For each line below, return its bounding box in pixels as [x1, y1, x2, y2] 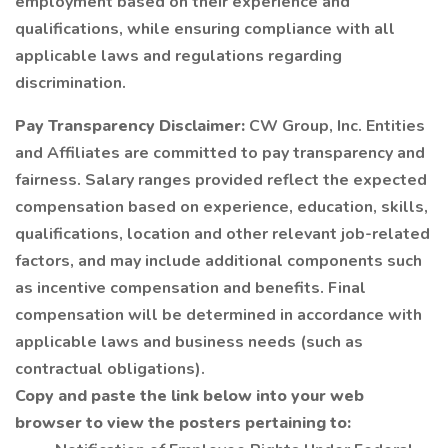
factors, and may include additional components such [15, 250, 422, 272]
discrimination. [15, 72, 126, 94]
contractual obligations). [15, 358, 205, 380]
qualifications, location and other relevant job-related [15, 223, 430, 245]
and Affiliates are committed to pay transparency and [15, 142, 425, 164]
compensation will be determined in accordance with [15, 304, 422, 326]
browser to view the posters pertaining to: [15, 412, 351, 434]
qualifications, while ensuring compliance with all [15, 18, 395, 40]
